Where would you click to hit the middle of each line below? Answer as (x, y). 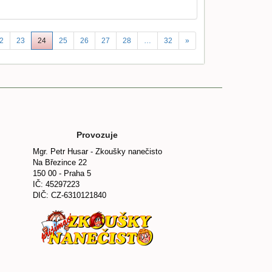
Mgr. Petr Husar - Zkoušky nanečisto (97, 152)
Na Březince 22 (59, 163)
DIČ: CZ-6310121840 (69, 195)
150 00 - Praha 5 (62, 174)
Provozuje (97, 135)
